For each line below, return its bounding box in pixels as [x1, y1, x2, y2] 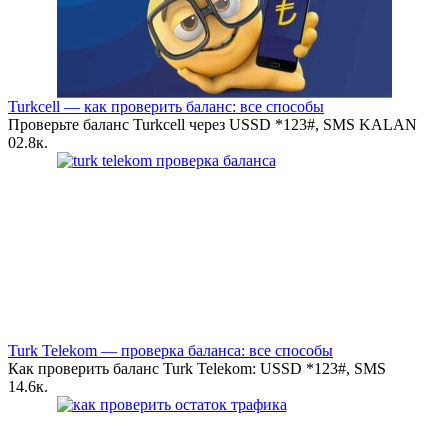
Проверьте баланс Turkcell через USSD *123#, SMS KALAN [8, 116, 417, 134]
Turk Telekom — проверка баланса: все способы [8, 342, 333, 360]
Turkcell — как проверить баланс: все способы [8, 98, 324, 116]
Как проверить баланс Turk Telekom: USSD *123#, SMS [8, 360, 386, 378]
